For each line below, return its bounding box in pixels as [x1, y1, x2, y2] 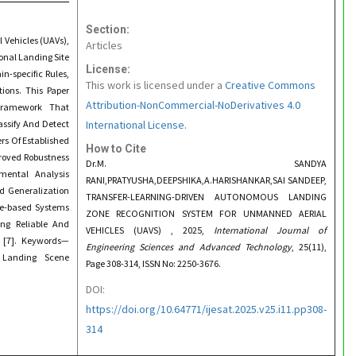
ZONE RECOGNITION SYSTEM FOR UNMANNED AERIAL [86, 207, 327, 219]
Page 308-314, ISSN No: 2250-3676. [86, 257, 221, 269]
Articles [86, 38, 122, 52]
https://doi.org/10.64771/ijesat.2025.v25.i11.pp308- [86, 302, 327, 316]
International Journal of [214, 224, 327, 236]
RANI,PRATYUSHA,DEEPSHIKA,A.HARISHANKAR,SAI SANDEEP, [86, 174, 327, 186]
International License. [86, 118, 187, 132]
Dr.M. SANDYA [86, 157, 327, 169]
